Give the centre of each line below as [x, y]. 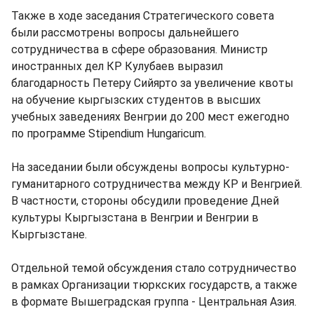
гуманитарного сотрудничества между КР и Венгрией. [157, 184]
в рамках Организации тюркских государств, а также [154, 285]
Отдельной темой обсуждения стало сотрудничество [154, 268]
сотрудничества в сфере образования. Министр [139, 49]
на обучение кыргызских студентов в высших [136, 100]
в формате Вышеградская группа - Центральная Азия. [154, 302]
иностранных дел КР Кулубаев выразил [117, 66]
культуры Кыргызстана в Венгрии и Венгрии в [135, 218]
